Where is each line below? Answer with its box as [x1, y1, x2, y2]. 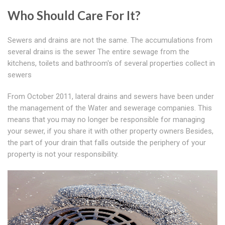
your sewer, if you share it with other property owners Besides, [8, 127, 213, 136]
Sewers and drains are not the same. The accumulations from [8, 36, 212, 45]
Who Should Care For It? [8, 8, 141, 23]
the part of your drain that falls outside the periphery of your [8, 138, 206, 148]
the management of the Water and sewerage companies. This [8, 103, 212, 113]
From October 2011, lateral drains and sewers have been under [8, 92, 214, 101]
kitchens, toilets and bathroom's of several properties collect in [8, 59, 215, 68]
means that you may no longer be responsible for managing [8, 115, 205, 125]
